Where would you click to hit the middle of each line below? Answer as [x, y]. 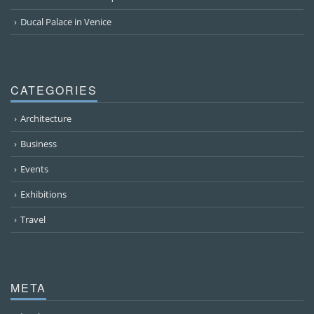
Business [39, 143]
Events [34, 169]
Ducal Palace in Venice [66, 21]
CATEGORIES [54, 90]
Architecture [46, 118]
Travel [33, 219]
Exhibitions [43, 194]
